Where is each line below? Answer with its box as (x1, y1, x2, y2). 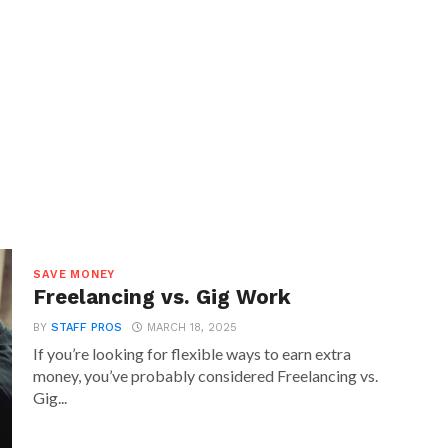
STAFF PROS (51, 321, 123, 334)
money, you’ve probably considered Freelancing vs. (33, 366, 379, 385)
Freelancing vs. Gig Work (33, 285, 292, 309)
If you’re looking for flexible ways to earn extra (33, 344, 352, 363)
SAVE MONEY (33, 268, 116, 281)
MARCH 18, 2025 (147, 321, 238, 334)
